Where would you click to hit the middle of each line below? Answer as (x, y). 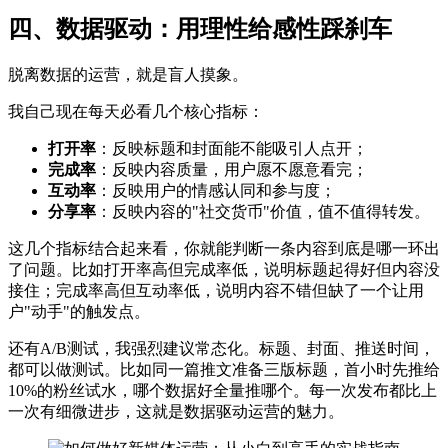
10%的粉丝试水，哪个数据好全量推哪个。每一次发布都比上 (222, 391)
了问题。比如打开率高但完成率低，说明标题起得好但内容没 (224, 270)
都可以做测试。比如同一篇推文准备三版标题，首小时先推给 (224, 370)
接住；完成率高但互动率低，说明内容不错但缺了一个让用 (216, 291)
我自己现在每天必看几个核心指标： (136, 112)
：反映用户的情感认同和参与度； (216, 191)
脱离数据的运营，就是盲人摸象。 (128, 75)
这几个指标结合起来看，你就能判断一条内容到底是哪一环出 (224, 249)
